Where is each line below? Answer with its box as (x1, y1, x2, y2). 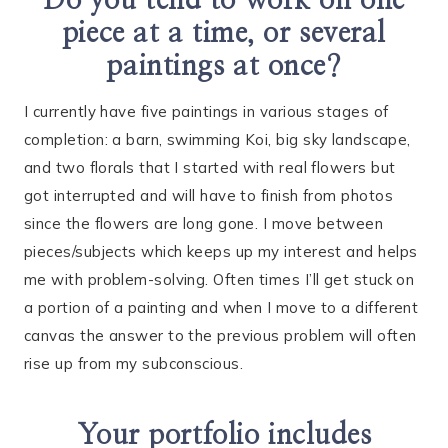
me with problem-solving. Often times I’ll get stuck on (24, 270, 415, 290)
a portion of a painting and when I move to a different (24, 298, 419, 318)
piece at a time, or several (61, 20, 387, 49)
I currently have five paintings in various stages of (24, 102, 389, 122)
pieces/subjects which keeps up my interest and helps (24, 242, 418, 262)
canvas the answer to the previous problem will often (24, 326, 417, 346)
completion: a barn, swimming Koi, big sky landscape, (24, 130, 411, 150)
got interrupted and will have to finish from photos (24, 186, 393, 206)
